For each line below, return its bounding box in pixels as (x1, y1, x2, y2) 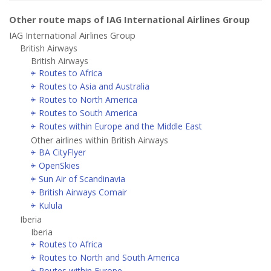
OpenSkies (39, 159, 80, 171)
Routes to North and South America (39, 251, 180, 263)
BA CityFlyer (39, 146, 86, 158)
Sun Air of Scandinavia (39, 172, 125, 184)
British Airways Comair (39, 186, 127, 198)
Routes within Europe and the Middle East (39, 120, 202, 132)
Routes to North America (39, 93, 137, 105)
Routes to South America (39, 106, 137, 119)
